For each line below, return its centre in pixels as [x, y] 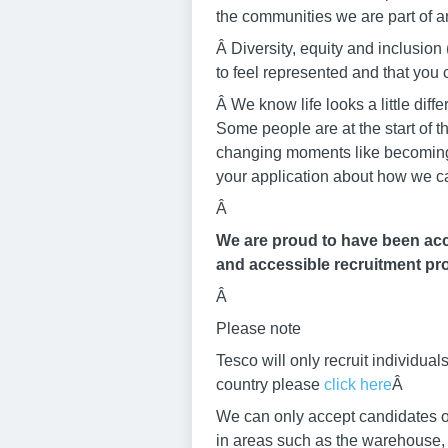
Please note [258, 328]
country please [270, 384]
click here [358, 384]
